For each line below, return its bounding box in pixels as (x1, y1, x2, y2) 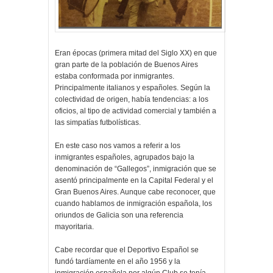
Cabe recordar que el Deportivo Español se (55, 246, 199, 255)
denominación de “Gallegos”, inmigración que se (55, 165, 216, 174)
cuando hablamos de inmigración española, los (55, 199, 212, 208)
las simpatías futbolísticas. (55, 118, 141, 127)
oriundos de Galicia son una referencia (55, 211, 183, 220)
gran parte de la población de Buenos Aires (55, 60, 198, 69)
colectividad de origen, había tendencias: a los (55, 95, 208, 104)
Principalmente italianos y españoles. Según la (55, 83, 210, 93)
